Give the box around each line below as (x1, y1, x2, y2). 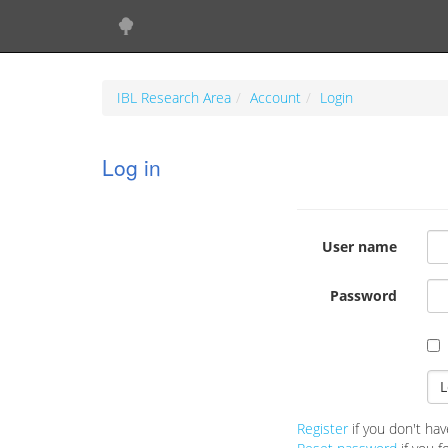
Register (297, 419, 348, 438)
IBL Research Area (117, 88, 231, 107)
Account (250, 88, 301, 107)
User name (321, 237, 397, 256)
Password (329, 286, 397, 305)
